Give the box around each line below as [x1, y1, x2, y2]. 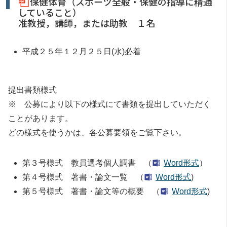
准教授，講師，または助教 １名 [18, 16, 155, 29]
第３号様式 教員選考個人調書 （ [22, 158, 152, 167]
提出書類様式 [8, 85, 57, 94]
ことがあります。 [8, 113, 73, 123]
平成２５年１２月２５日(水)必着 [22, 47, 141, 56]
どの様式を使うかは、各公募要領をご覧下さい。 [8, 128, 186, 137]
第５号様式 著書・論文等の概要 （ [22, 186, 160, 196]
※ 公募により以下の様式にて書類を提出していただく [8, 99, 211, 108]
